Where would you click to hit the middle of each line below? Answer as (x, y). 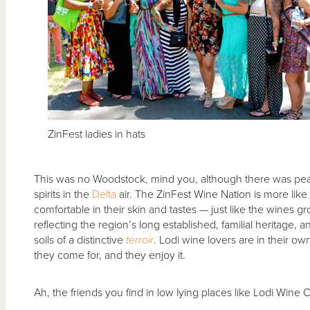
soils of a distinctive (80, 240)
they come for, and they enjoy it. (109, 255)
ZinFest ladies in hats (96, 134)
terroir (139, 240)
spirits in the (63, 194)
